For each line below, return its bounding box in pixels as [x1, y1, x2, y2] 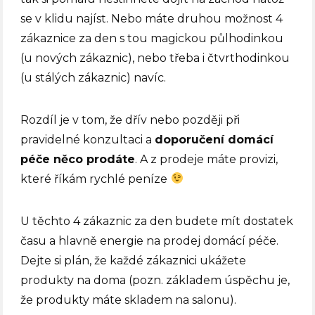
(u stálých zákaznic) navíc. [20, 70, 167, 84]
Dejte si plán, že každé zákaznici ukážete [20, 253, 247, 267]
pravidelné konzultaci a [20, 132, 155, 146]
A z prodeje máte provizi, [137, 152, 278, 166]
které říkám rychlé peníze [20, 172, 171, 186]
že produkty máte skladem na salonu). [20, 292, 237, 307]
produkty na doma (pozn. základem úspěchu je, [20, 273, 290, 287]
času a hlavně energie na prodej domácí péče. [20, 233, 279, 247]
